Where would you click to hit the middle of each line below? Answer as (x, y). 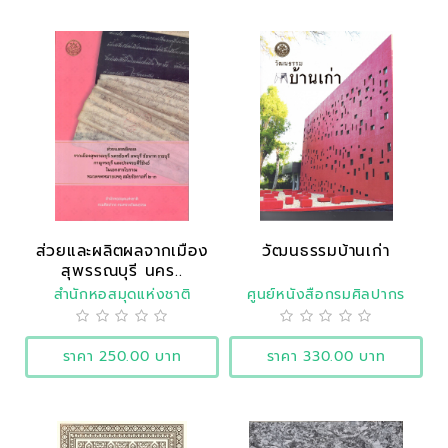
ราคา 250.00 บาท (122, 356)
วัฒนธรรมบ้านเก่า (326, 250)
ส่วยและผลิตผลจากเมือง (122, 250)
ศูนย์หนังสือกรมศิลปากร (326, 294)
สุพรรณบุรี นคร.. (122, 270)
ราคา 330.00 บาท (326, 356)
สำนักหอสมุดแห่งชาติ (122, 294)
